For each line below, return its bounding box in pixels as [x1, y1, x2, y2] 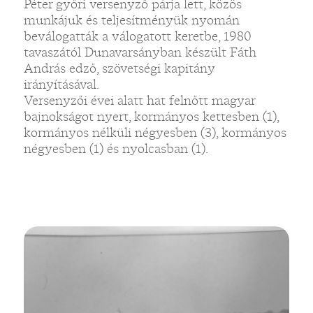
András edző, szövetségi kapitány [23, 59, 215, 77]
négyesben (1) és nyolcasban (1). [23, 140, 208, 157]
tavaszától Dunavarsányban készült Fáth [23, 43, 256, 61]
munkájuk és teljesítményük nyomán [23, 11, 240, 29]
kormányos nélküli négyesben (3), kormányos [23, 124, 286, 141]
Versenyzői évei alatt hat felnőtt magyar [23, 92, 255, 109]
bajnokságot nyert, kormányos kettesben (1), [23, 108, 279, 125]
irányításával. [23, 75, 99, 93]
